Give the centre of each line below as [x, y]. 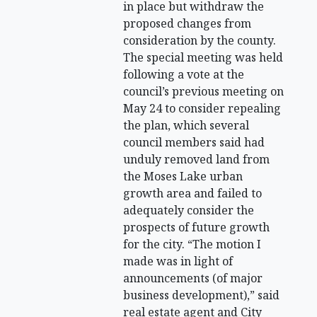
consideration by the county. [200, 40]
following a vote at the [184, 74]
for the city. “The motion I [192, 244]
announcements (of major [193, 278]
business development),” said [202, 295]
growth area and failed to [193, 193]
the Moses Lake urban [183, 176]
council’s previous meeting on [204, 91]
